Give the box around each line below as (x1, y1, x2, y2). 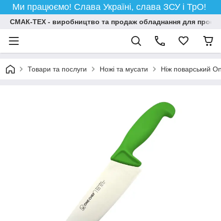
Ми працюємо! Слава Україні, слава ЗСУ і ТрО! (12, 2, 209, 12)
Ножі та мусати (100, 65, 148, 73)
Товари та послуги (28, 65, 87, 73)
